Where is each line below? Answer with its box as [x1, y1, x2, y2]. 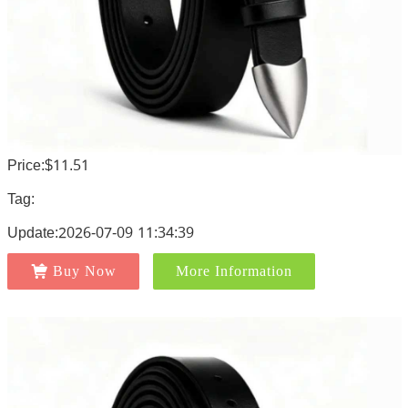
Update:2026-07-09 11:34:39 [6, 219, 194, 247]
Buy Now [52, 263, 117, 279]
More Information [175, 263, 292, 279]
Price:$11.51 [6, 151, 89, 179]
